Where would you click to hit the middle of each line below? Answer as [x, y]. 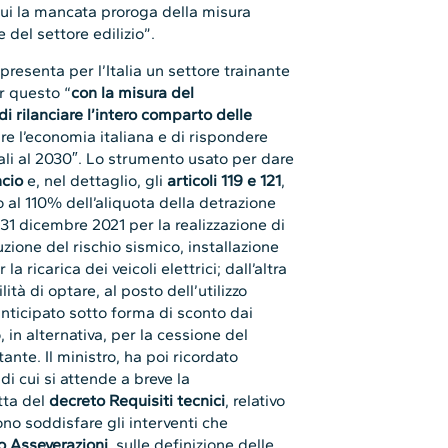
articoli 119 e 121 [224, 180]
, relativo [255, 400]
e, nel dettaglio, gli [95, 180]
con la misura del [133, 92]
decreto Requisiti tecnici [135, 400]
